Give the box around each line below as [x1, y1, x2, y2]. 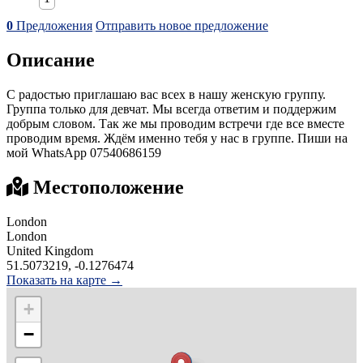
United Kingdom [6, 244, 93, 258]
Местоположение [28, 177, 184, 199]
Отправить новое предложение [96, 19, 268, 33]
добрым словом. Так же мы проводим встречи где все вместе [6, 117, 344, 131]
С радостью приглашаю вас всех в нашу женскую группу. [6, 88, 326, 102]
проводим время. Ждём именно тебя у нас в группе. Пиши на [6, 131, 348, 146]
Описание [6, 49, 95, 71]
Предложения [13, 19, 92, 33]
